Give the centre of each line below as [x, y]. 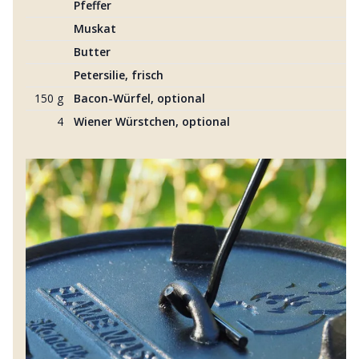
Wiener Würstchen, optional [152, 121]
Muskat [95, 28]
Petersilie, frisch [119, 75]
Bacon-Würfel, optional [139, 98]
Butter [92, 52]
